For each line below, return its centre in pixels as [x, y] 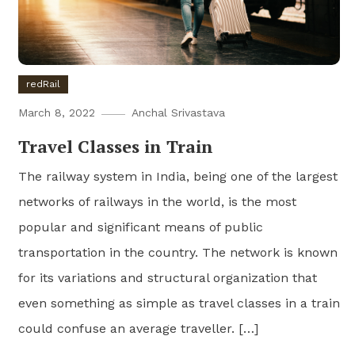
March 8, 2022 [57, 113]
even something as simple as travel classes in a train [179, 303]
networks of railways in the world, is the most [158, 202]
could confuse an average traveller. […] [139, 329]
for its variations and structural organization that [168, 278]
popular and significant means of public [141, 227]
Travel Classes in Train [116, 147]
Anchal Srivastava [179, 113]
